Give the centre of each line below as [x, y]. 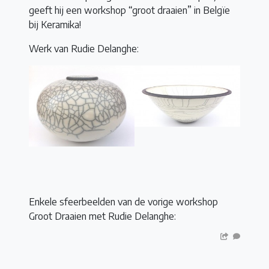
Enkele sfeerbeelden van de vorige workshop [123, 202]
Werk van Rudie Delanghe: [84, 48]
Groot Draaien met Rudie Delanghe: [102, 216]
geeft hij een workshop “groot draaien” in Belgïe [129, 10]
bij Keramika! [55, 24]
